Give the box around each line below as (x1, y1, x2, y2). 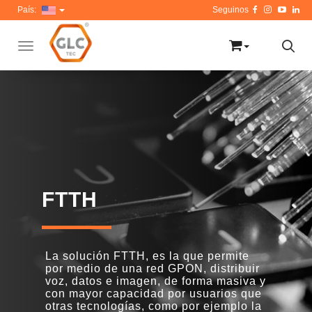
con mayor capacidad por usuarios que (45, 288, 263, 299)
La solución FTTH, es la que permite (45, 250, 250, 262)
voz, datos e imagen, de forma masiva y (45, 275, 267, 287)
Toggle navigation (25, 42, 93, 52)
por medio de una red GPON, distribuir (45, 263, 260, 274)
